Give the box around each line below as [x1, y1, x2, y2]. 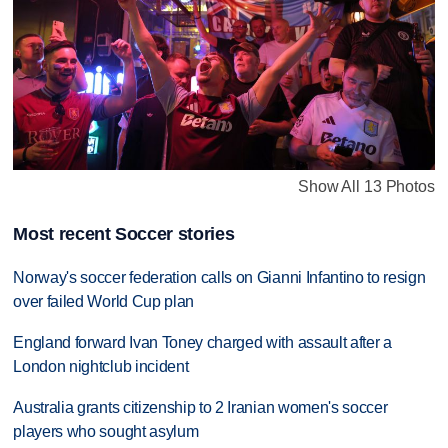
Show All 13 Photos [298, 177, 435, 195]
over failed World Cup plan [13, 292, 195, 310]
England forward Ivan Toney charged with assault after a [13, 333, 392, 351]
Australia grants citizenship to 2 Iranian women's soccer [13, 398, 388, 416]
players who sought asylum [13, 422, 199, 440]
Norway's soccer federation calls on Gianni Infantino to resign [13, 268, 426, 286]
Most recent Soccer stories [13, 223, 235, 244]
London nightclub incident [13, 357, 189, 375]
